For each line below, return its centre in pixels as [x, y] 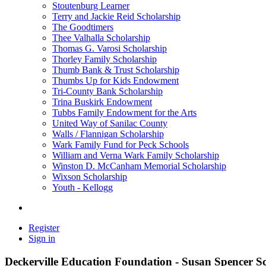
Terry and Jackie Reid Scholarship [116, 16]
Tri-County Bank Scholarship [107, 91]
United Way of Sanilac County [110, 123]
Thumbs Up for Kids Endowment [115, 80]
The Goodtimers [83, 27]
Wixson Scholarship [90, 177]
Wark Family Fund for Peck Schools [121, 145]
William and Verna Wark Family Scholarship [136, 155]
